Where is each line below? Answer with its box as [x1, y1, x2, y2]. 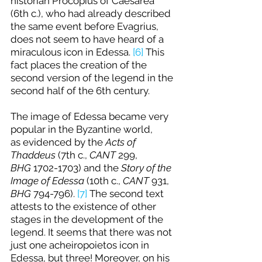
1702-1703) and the [33, 162, 121, 174]
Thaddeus [11, 149, 56, 161]
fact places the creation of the [11, 59, 149, 71]
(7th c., [56, 149, 89, 161]
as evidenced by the [11, 136, 105, 149]
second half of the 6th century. [11, 85, 150, 97]
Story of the [121, 162, 174, 174]
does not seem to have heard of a [11, 33, 166, 46]
